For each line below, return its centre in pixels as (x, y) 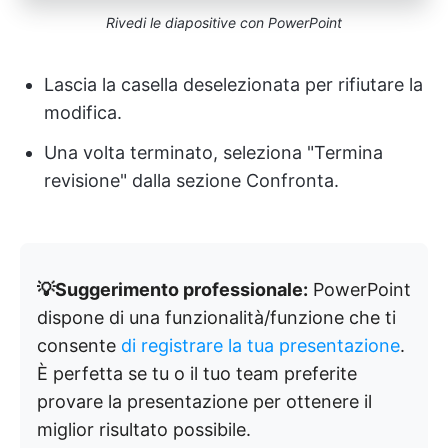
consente (79, 345)
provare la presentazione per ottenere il (204, 401)
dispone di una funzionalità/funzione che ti (216, 317)
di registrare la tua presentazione (260, 345)
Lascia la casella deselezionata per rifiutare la (233, 84)
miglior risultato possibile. (144, 429)
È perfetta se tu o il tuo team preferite (197, 373)
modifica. (83, 112)
